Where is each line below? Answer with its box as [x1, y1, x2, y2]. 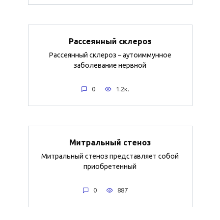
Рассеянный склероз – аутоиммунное [49, 51, 171, 59]
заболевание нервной [74, 61, 146, 69]
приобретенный [83, 162, 137, 170]
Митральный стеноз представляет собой [41, 152, 179, 160]
